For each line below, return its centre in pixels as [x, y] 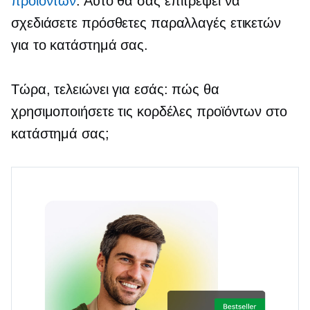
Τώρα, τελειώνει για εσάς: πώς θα [115, 89]
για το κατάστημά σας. [80, 45]
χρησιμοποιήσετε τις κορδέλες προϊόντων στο [149, 111]
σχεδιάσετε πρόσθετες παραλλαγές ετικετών [146, 22]
